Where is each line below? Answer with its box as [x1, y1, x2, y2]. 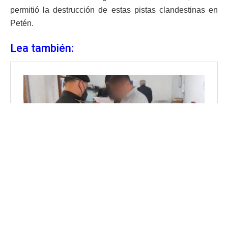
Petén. [10, 18, 34, 27]
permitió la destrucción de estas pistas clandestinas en [10, 5, 218, 14]
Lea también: [10, 42, 74, 55]
